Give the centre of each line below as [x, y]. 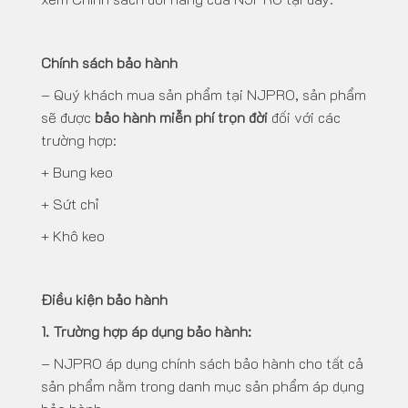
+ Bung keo [77, 172]
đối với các [306, 117]
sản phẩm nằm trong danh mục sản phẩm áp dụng [203, 386]
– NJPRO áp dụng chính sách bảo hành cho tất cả [202, 363]
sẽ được [68, 117]
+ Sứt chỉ [70, 204]
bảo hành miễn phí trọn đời [183, 117]
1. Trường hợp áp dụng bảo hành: [146, 331]
